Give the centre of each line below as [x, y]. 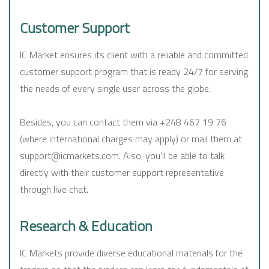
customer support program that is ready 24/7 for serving [134, 72]
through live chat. [54, 189]
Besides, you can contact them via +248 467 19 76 [123, 122]
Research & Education [86, 226]
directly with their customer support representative [122, 173]
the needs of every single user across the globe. [115, 89]
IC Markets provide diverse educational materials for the [131, 253]
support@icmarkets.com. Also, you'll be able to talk [122, 156]
